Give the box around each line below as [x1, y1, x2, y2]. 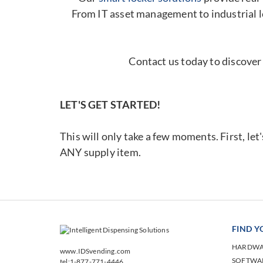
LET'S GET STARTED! [60, 97, 161, 111]
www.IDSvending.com [60, 246, 131, 255]
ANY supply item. [60, 145, 141, 159]
